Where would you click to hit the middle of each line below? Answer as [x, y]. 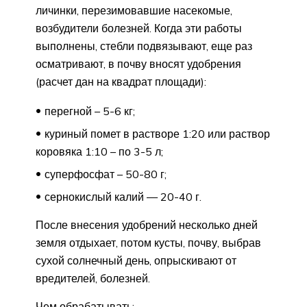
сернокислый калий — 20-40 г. [123, 196]
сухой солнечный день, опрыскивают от [136, 260]
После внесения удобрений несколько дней [147, 224]
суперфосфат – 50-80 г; [106, 174]
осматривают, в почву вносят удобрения [138, 63]
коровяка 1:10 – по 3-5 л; [99, 151]
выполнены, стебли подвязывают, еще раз [144, 46]
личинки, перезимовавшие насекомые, [134, 10]
